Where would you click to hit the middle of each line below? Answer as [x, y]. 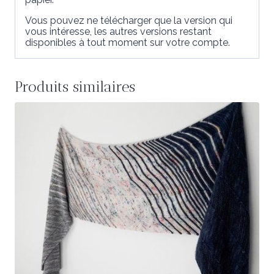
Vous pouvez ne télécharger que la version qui [129, 20]
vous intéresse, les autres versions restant [118, 31]
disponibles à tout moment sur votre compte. [128, 42]
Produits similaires [75, 86]
